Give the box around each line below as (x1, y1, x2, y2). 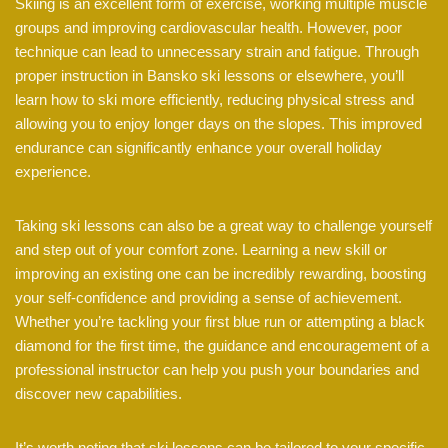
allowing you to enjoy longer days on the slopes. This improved (15, 115, 422, 133)
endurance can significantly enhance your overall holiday (15, 139, 382, 157)
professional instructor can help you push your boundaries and (15, 361, 419, 379)
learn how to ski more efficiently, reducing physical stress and (15, 91, 414, 109)
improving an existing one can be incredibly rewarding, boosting (15, 265, 426, 283)
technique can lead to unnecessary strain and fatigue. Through (15, 43, 419, 61)
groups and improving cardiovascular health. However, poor (15, 19, 402, 37)
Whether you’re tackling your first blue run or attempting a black (15, 313, 425, 331)
